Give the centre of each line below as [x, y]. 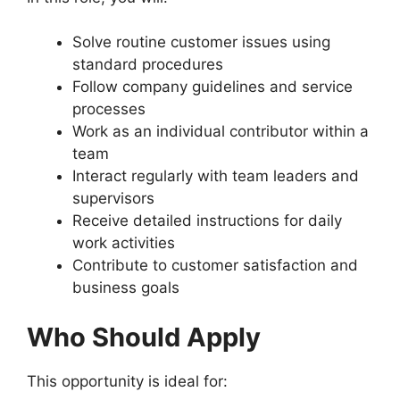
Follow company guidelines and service [212, 87]
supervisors [113, 198]
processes [109, 109]
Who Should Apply [144, 337]
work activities [124, 243]
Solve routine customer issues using [201, 42]
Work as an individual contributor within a [221, 131]
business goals [126, 287]
